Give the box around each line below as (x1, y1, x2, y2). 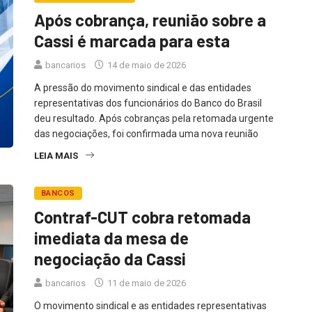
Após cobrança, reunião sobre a (34, 9, 266, 30)
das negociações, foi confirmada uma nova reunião (34, 127, 258, 139)
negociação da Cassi (34, 248, 186, 269)
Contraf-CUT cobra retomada (34, 206, 251, 227)
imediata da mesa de (34, 227, 189, 248)
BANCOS (41, 188, 75, 198)
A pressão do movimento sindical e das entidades (34, 81, 251, 93)
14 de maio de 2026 (105, 59, 186, 70)
